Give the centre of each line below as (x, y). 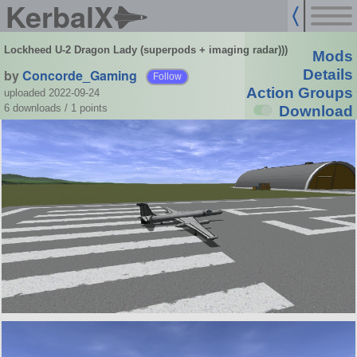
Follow (168, 76)
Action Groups (299, 93)
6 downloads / (37, 108)
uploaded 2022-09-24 (51, 92)
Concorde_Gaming (79, 75)
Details (328, 75)
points (93, 108)
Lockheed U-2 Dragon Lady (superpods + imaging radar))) (145, 50)
